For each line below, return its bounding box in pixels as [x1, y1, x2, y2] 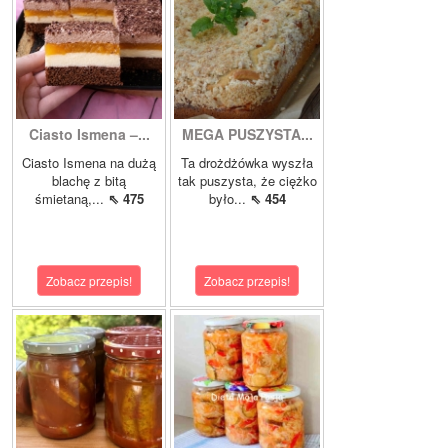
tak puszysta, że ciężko [177, 171, 317, 191]
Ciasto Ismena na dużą [22, 153, 156, 173]
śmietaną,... [34, 189, 108, 209]
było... [208, 189, 250, 209]
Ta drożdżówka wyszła [181, 153, 313, 173]
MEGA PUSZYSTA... [181, 124, 313, 145]
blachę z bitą [52, 171, 126, 191]
